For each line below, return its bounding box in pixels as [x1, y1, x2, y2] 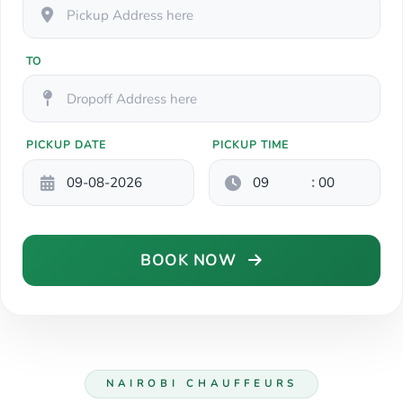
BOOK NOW [140, 250, 241, 272]
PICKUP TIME [212, 138, 289, 153]
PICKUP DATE [26, 138, 106, 153]
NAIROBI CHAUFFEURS [105, 376, 298, 390]
